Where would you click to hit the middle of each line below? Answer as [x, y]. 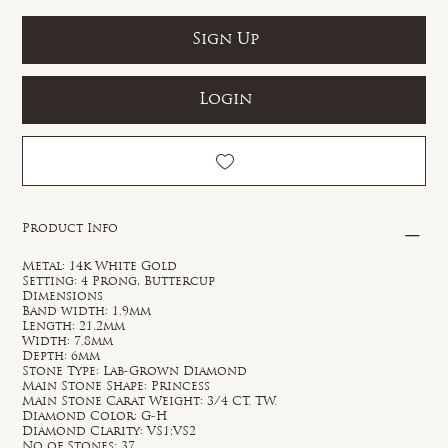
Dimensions [63, 296]
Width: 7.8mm [68, 341]
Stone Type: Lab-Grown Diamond [135, 371]
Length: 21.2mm [74, 326]
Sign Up [225, 39]
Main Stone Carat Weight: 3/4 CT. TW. [150, 401]
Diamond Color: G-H [95, 416]
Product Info [70, 228]
